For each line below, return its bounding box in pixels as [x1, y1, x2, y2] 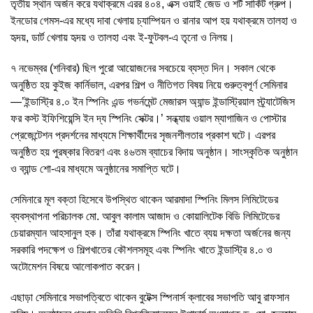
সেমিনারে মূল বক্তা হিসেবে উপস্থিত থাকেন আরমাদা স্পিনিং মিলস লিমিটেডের [10, 193, 278, 205]
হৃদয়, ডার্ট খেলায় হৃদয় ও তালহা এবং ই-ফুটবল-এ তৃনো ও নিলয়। [10, 31, 235, 43]
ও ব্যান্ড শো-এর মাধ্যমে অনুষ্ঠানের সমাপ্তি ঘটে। [10, 162, 181, 175]
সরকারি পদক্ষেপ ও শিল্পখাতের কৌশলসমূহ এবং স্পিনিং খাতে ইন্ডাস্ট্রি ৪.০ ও [10, 243, 272, 256]
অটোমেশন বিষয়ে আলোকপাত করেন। [10, 260, 142, 272]
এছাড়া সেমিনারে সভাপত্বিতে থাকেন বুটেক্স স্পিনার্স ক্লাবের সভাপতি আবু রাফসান [10, 291, 289, 303]
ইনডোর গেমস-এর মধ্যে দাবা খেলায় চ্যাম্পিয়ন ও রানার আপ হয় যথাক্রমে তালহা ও [10, 14, 297, 27]
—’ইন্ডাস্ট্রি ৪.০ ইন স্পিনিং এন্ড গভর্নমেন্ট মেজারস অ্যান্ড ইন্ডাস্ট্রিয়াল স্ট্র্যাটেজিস [10, 95, 295, 108]
